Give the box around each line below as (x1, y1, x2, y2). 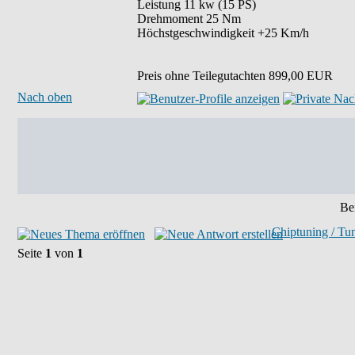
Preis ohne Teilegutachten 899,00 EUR (137, 69, 333, 82)
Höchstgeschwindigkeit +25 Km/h (137, 26, 309, 40)
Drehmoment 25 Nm (137, 12, 241, 25)
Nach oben (17, 90, 72, 104)
